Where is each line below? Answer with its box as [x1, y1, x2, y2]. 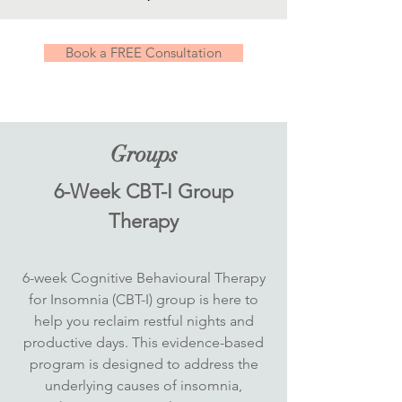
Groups [109, 140, 178, 168]
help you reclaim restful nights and [33, 312, 254, 329]
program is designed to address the [29, 355, 258, 372]
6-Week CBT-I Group [54, 179, 233, 204]
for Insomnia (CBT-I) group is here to [29, 291, 258, 308]
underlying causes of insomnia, [45, 377, 242, 394]
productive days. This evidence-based [23, 334, 264, 351]
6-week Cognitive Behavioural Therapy [22, 269, 266, 286]
